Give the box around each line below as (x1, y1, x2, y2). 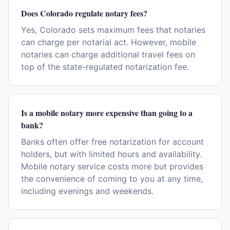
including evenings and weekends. (21, 186, 154, 196)
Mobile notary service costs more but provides (21, 161, 203, 171)
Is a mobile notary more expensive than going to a (21, 107, 193, 119)
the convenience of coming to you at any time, (21, 174, 203, 184)
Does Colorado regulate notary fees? (21, 7, 147, 19)
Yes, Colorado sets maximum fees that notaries (21, 25, 205, 35)
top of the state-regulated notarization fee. (21, 62, 189, 72)
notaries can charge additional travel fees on (21, 49, 195, 60)
